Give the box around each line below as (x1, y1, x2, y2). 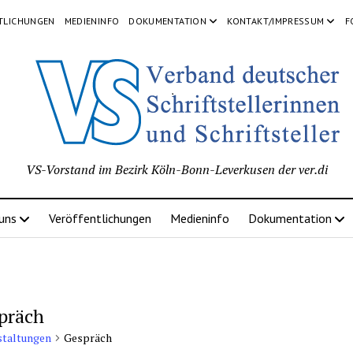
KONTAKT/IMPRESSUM (227, 15, 325, 27)
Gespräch (64, 330, 113, 345)
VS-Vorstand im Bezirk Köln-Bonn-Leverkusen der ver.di (25, 161, 328, 178)
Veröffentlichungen (48, 210, 151, 226)
